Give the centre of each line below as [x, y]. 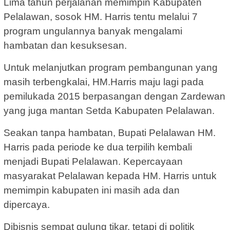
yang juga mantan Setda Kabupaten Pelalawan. [109, 110]
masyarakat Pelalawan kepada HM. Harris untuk [110, 176]
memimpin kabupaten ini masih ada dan [92, 190]
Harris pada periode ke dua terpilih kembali [98, 147]
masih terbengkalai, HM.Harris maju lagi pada [104, 82]
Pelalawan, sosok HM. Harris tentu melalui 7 [101, 16]
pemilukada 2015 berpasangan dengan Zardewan [114, 96]
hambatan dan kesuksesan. [65, 45]
